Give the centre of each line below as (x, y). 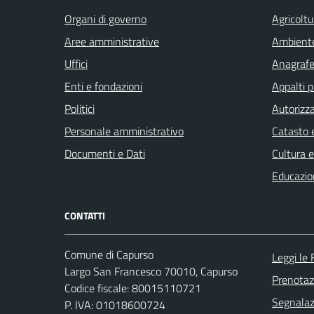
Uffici (76, 63)
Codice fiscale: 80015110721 (133, 288)
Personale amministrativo (124, 131)
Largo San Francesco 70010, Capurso (151, 271)
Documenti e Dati (105, 153)
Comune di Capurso (109, 254)
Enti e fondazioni (103, 86)
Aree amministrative (112, 41)
